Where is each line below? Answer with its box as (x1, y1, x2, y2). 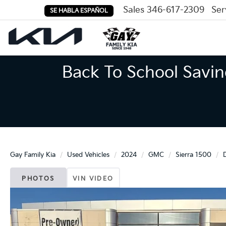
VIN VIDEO (73, 175, 114, 183)
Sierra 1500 (176, 151, 211, 159)
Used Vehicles (67, 151, 109, 159)
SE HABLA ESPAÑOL (49, 7, 108, 15)
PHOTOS (22, 175, 55, 183)
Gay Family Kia (10, 151, 55, 159)
